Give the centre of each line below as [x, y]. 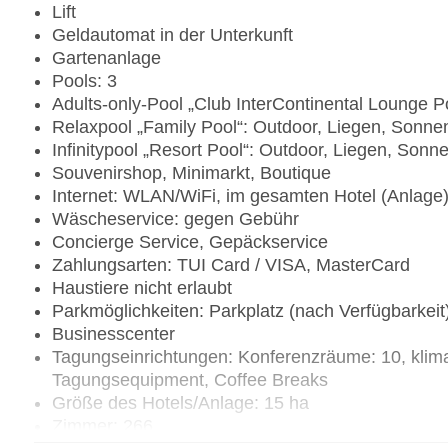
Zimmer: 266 [102, 426]
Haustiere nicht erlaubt [142, 288]
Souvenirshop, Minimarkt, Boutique [191, 173]
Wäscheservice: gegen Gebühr [175, 219]
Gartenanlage [106, 58]
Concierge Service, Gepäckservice [190, 242]
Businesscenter [113, 334]
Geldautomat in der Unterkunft [172, 35]
